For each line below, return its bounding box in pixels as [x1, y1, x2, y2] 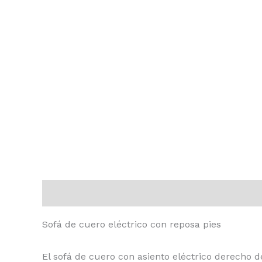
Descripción [42, 188, 96, 199]
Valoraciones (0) [109, 188, 184, 199]
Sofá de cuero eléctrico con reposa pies [42, 219, 221, 230]
